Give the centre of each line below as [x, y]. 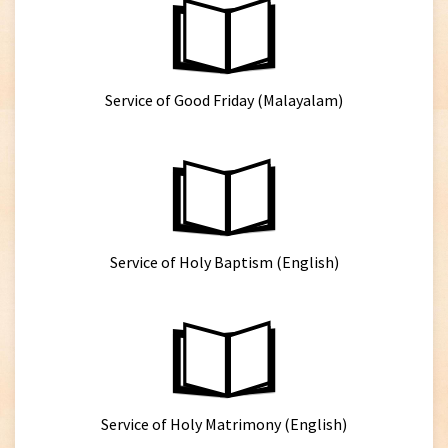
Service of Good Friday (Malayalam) [224, 100]
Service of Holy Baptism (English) [224, 262]
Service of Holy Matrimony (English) [224, 424]
